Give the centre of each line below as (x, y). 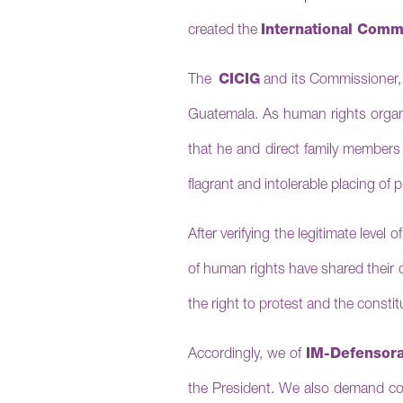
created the (224, 31)
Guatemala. (225, 116)
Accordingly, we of (247, 355)
